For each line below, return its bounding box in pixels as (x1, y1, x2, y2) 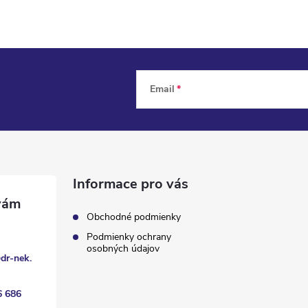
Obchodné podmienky (87, 210, 181, 223)
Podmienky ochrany (87, 230, 172, 243)
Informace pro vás (73, 174, 189, 193)
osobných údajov (87, 241, 160, 255)
